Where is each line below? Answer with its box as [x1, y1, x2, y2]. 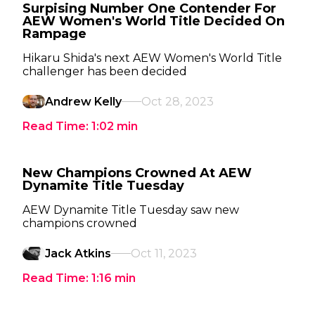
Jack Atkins [45, 247, 111, 260]
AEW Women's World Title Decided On [22, 13, 285, 29]
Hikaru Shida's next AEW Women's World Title [22, 51, 282, 65]
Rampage [22, 26, 86, 41]
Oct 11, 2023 [131, 247, 197, 260]
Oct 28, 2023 [141, 95, 214, 108]
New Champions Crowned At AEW [22, 165, 252, 181]
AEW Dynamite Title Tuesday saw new [22, 203, 239, 217]
